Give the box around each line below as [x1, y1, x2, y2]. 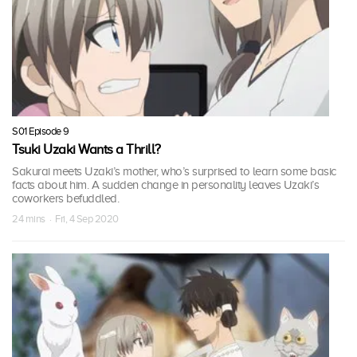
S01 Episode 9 [12, 124, 69, 137]
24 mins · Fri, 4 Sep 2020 [12, 212, 119, 225]
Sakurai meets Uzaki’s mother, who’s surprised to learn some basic [12, 164, 336, 178]
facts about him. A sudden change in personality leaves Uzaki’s [12, 178, 319, 191]
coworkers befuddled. [12, 191, 119, 205]
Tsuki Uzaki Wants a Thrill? [12, 141, 161, 157]
